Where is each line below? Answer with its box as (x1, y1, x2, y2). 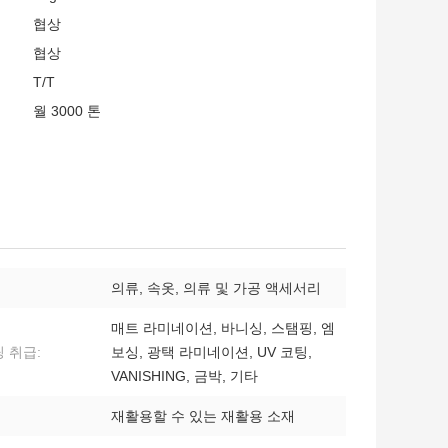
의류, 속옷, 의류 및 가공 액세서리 (111, 280, 321, 297)
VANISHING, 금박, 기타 (111, 368, 258, 385)
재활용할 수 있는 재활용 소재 (111, 408, 295, 425)
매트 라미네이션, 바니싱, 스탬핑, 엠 (111, 320, 335, 337)
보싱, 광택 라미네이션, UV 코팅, (111, 344, 312, 361)
